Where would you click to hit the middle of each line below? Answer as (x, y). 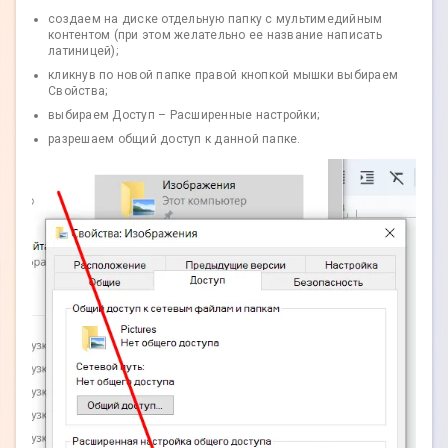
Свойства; (78, 91)
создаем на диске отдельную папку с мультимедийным (215, 19)
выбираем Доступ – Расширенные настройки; (183, 115)
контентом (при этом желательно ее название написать (215, 35)
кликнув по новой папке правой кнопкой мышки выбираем (223, 75)
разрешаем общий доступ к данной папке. (174, 139)
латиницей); (83, 51)
